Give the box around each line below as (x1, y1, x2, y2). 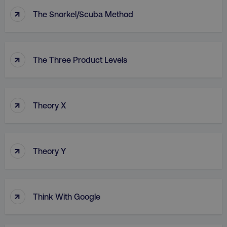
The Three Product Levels (33, 54, 127, 64)
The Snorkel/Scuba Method (33, 9, 133, 19)
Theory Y (33, 145, 66, 156)
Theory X (33, 100, 66, 110)
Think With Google (33, 191, 100, 201)
